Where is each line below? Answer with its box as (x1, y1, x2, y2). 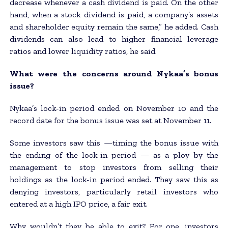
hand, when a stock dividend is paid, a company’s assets (9, 9, 219, 19)
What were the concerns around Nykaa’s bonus (9, 68, 219, 78)
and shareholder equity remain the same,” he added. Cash (9, 21, 219, 32)
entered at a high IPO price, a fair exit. (9, 198, 148, 209)
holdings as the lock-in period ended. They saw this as (9, 174, 219, 184)
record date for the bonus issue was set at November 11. (9, 115, 211, 125)
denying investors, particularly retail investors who (9, 186, 219, 196)
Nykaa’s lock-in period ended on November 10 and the (9, 103, 219, 113)
